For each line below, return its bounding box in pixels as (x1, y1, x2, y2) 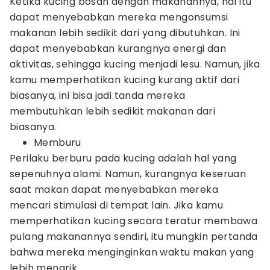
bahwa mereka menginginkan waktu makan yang (10, 245, 254, 259)
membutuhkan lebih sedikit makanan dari (10, 104, 216, 118)
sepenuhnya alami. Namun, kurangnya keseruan (10, 167, 246, 181)
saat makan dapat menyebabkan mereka (10, 183, 218, 196)
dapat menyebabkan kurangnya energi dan (10, 42, 227, 55)
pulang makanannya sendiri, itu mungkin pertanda (10, 230, 258, 243)
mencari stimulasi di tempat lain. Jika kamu (10, 198, 224, 212)
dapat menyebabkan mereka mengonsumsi (10, 10, 228, 24)
